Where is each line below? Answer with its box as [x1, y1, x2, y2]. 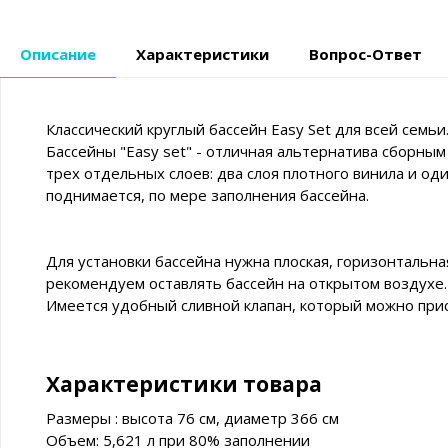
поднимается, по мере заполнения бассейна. [46, 185, 369, 206]
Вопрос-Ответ [309, 44, 422, 65]
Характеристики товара [46, 370, 322, 399]
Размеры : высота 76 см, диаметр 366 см [46, 408, 339, 429]
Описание [20, 44, 96, 65]
